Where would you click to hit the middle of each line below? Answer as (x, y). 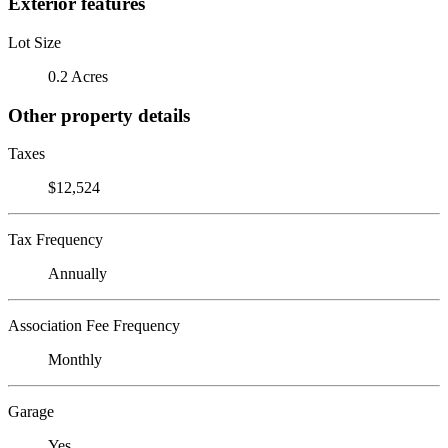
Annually (77, 274)
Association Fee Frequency (94, 326)
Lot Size (34, 42)
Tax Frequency (55, 240)
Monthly (75, 360)
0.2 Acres (78, 76)
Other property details (99, 115)
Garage (31, 412)
